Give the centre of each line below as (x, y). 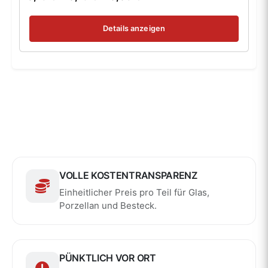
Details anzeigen (134, 29)
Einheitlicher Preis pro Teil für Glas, (134, 192)
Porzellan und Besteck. (108, 205)
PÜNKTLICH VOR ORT (108, 258)
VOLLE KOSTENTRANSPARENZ (128, 175)
